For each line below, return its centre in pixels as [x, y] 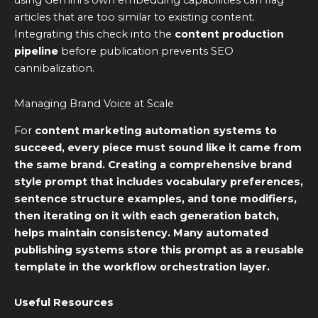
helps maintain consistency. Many [110, 233]
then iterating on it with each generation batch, [147, 216]
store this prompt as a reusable [214, 250]
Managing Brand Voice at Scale [94, 103]
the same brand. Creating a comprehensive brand [153, 165]
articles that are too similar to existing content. [135, 17]
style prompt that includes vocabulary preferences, [159, 182]
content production [229, 34]
